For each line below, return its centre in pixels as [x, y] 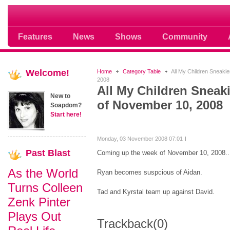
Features [35, 36]
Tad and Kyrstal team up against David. [156, 192]
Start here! [66, 114]
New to [60, 96]
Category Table [141, 71]
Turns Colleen [45, 188]
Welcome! [47, 73]
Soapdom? [66, 105]
